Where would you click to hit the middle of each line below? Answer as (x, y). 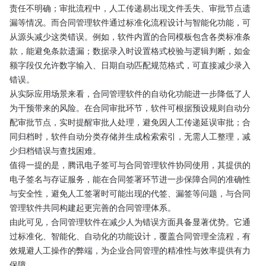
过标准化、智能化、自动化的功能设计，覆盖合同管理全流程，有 (130, 236)
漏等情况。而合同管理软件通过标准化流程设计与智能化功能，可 (130, 22)
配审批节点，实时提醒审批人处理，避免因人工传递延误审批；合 (130, 122)
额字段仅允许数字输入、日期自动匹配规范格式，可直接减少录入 (130, 65)
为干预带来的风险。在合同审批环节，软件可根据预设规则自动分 (130, 107)
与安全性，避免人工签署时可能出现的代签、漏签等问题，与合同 (130, 193)
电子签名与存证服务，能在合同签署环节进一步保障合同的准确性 (130, 179)
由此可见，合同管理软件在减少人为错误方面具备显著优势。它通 (130, 221)
